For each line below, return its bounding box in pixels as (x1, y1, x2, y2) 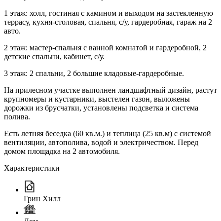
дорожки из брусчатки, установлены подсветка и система (4, 103, 198, 112)
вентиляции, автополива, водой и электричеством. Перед (4, 138, 198, 147)
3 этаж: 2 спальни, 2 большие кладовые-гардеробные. (4, 69, 184, 77)
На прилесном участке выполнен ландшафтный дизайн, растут (4, 85, 217, 94)
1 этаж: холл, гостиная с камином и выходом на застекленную (4, 8, 213, 17)
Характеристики (4, 163, 60, 172)
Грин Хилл (24, 194, 61, 203)
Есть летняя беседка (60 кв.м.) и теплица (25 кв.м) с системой (4, 129, 211, 138)
